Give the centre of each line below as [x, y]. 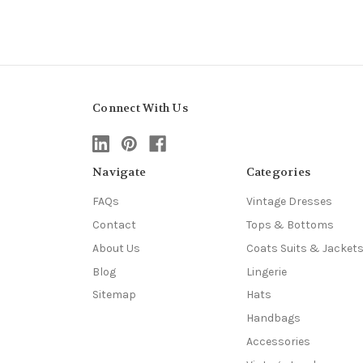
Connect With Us [140, 107]
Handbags [273, 318]
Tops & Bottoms [290, 224]
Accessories [278, 342]
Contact [114, 224]
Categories [278, 171]
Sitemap [114, 295]
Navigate [119, 171]
